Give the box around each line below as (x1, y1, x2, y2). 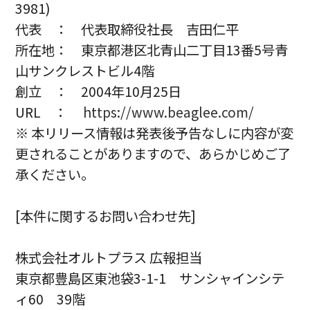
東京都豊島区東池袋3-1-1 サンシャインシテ (15, 268, 285, 289)
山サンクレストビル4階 (15, 61, 155, 81)
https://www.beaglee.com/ (83, 102, 255, 122)
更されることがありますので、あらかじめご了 (15, 144, 291, 164)
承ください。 (15, 165, 95, 185)
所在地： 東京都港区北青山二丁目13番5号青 (15, 40, 289, 60)
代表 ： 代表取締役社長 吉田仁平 (15, 19, 239, 39)
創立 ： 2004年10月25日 (15, 82, 182, 102)
